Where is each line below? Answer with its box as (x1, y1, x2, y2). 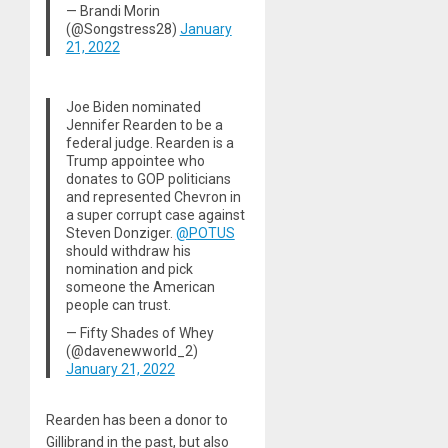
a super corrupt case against (65, 206, 245, 223)
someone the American (65, 278, 215, 295)
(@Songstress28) (65, 20, 180, 37)
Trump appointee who (65, 152, 205, 169)
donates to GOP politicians (65, 170, 231, 187)
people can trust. (65, 296, 171, 313)
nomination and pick (65, 260, 193, 277)
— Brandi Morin (65, 2, 160, 19)
